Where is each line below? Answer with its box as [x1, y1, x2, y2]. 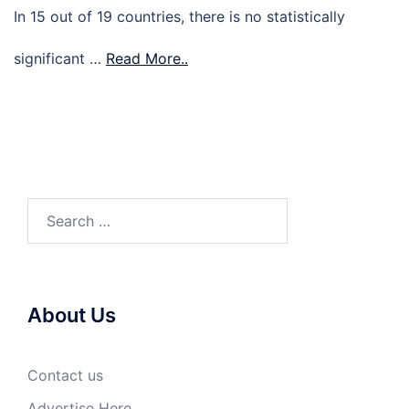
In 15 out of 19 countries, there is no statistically [14, 7, 345, 26]
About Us [27, 303, 116, 328]
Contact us [27, 366, 103, 385]
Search [26, 200, 74, 219]
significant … [14, 49, 106, 68]
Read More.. [106, 49, 188, 68]
